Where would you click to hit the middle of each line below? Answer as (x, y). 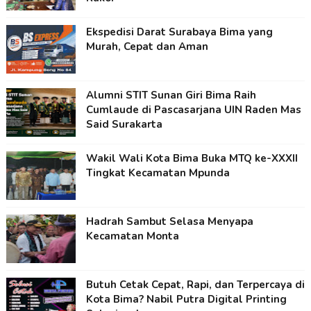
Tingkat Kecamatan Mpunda (158, 173)
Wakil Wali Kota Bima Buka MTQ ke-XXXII (192, 159)
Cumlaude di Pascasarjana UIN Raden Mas (193, 110)
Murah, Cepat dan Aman (147, 47)
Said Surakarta (124, 125)
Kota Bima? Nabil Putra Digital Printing (186, 300)
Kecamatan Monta (132, 236)
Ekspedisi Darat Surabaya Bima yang (179, 32)
